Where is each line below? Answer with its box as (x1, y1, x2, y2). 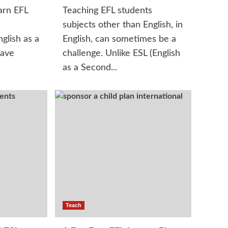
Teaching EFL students (63, 6, 153, 15)
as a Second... (63, 63, 118, 72)
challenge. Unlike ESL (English (63, 49, 181, 58)
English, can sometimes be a (63, 35, 177, 44)
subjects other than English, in (63, 20, 183, 30)
